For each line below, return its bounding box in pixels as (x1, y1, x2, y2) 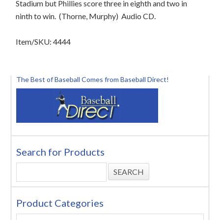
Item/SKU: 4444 (16, 37, 71, 46)
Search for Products (16, 146, 105, 158)
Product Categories (16, 197, 104, 209)
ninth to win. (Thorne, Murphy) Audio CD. (16, 11, 156, 21)
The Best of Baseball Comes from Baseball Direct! (16, 75, 169, 83)
